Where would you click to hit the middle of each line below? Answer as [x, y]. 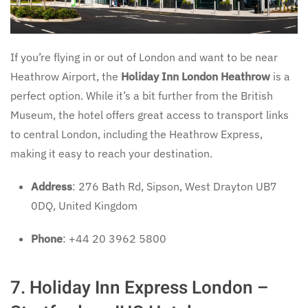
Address [52, 186]
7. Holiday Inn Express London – [140, 288]
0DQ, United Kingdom [84, 205]
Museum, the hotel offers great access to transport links [150, 114]
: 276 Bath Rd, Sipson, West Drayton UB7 [175, 186]
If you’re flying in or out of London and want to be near [144, 57]
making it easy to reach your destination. [111, 153]
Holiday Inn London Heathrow [196, 76]
